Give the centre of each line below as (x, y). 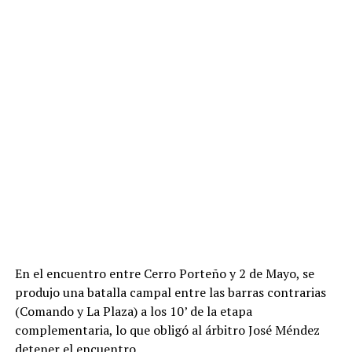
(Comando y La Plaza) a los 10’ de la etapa (133, 312)
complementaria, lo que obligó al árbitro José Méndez (167, 330)
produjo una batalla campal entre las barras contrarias (170, 293)
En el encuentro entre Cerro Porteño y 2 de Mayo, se (164, 274)
